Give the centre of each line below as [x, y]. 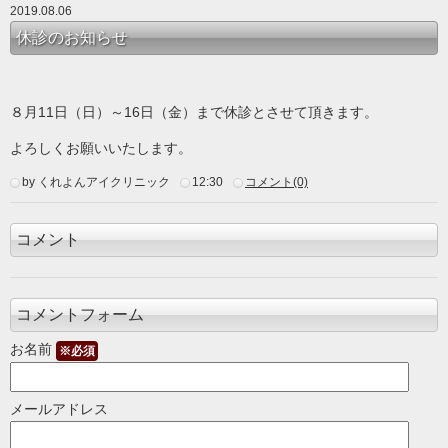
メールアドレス [59, 409]
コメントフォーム [80, 314]
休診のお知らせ [72, 37]
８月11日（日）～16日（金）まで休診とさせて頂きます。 [194, 112]
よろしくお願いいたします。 [101, 148]
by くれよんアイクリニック [96, 182]
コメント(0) [276, 182]
